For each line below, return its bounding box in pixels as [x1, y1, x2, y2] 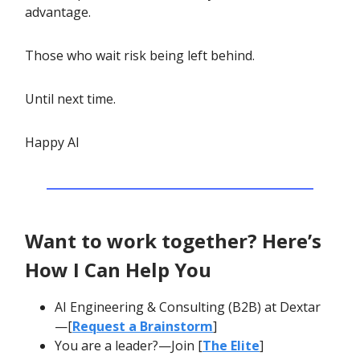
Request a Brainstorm [72, 317, 213, 336]
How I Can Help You [25, 256, 211, 284]
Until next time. [25, 90, 116, 108]
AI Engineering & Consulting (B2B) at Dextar [55, 298, 321, 317]
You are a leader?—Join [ [55, 337, 202, 355]
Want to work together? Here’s [25, 227, 321, 255]
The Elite [202, 337, 260, 355]
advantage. [25, 3, 91, 22]
